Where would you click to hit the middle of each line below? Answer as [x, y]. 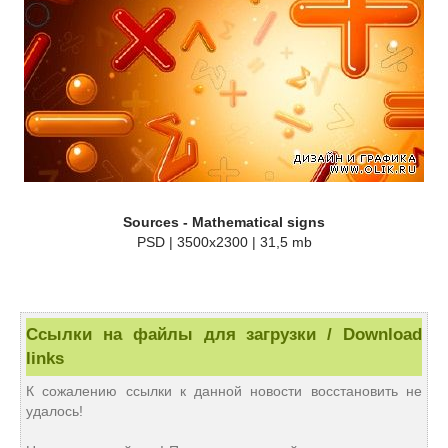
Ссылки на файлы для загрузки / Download [224, 335]
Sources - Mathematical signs [224, 222]
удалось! [54, 411]
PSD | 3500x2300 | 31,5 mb [224, 242]
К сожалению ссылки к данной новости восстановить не [224, 391]
